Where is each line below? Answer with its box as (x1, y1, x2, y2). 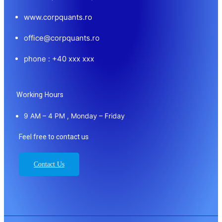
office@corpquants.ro (24, 33, 100, 43)
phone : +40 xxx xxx (24, 54, 94, 63)
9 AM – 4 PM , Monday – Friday (24, 111, 125, 120)
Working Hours (16, 90, 63, 99)
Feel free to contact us (19, 132, 89, 141)
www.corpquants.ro (24, 12, 92, 22)
